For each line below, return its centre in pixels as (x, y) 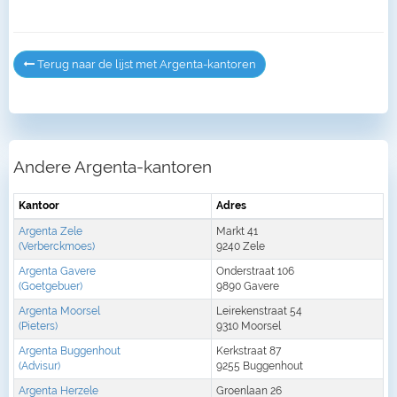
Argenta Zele (51, 231)
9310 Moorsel (249, 326)
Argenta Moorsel (59, 311)
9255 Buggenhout (260, 366)
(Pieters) (38, 326)
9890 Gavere (248, 286)
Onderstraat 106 (255, 271)
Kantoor (39, 205)
